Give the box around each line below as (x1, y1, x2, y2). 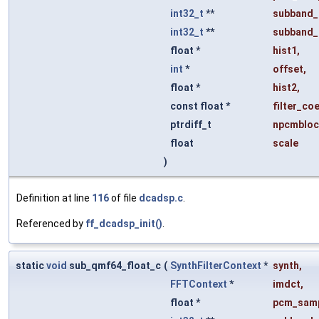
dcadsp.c (139, 192, 183, 204)
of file (109, 192, 139, 204)
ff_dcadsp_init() (85, 218, 162, 230)
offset (273, 63, 303, 75)
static (16, 260, 46, 272)
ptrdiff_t (170, 119, 214, 131)
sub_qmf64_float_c (67, 260, 161, 272)
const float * (170, 100, 232, 113)
